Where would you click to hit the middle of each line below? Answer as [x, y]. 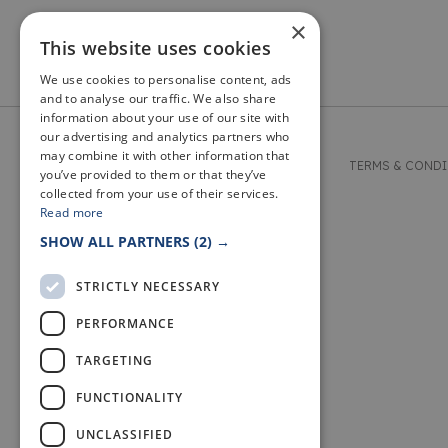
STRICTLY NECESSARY [148, 286]
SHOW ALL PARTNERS [117, 241]
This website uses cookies [155, 48]
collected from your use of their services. [159, 193]
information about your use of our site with [164, 117]
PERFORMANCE [125, 323]
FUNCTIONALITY [129, 397]
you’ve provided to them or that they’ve [153, 174]
